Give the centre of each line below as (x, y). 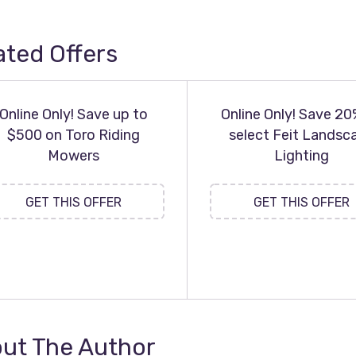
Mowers (73, 156)
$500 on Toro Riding (73, 135)
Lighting (302, 156)
